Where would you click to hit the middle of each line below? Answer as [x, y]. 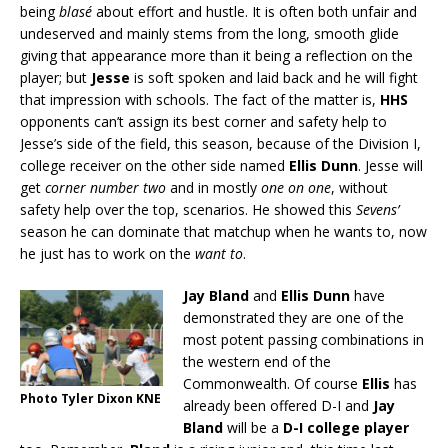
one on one [296, 187]
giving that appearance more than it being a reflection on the [216, 55]
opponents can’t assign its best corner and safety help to [203, 121]
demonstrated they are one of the [293, 317]
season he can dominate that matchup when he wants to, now [223, 231]
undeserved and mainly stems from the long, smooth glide [209, 33]
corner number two [105, 187]
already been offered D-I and [278, 405]
